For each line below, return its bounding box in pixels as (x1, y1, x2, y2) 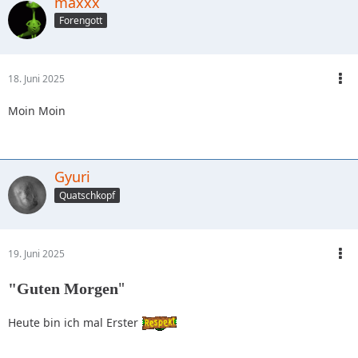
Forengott (59, 14, 102, 28)
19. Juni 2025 (8, 247, 65, 261)
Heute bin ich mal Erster (8, 315, 141, 331)
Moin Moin (8, 103, 66, 119)
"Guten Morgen (8, 280, 118, 298)
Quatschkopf (59, 189, 115, 203)
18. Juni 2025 (8, 72, 65, 86)
